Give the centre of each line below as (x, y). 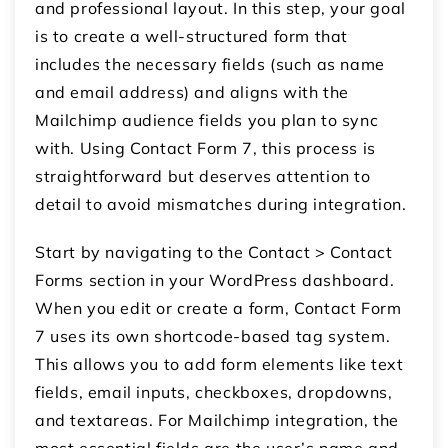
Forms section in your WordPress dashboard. (215, 279)
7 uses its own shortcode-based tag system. (213, 335)
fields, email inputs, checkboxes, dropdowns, (214, 391)
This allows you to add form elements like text (219, 363)
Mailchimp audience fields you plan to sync (207, 119)
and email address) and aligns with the (192, 91)
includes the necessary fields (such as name (210, 63)
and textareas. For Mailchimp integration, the (217, 419)
